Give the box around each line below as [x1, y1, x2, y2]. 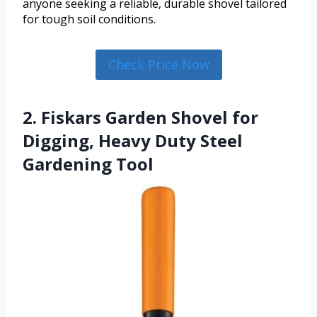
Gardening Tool [23, 151, 154, 175]
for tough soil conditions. [23, 11, 156, 28]
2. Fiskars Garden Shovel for [23, 105, 258, 129]
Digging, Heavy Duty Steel [23, 128, 243, 152]
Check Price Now [108, 56, 209, 74]
